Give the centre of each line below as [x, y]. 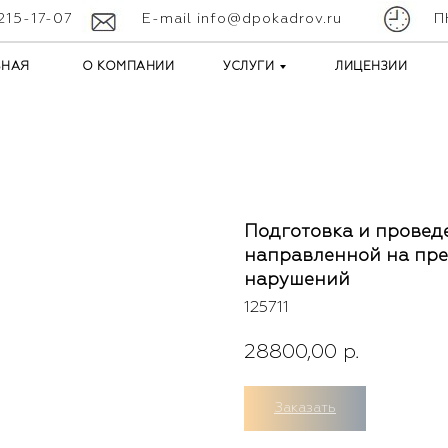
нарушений [297, 280]
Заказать [305, 408]
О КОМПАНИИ [128, 67]
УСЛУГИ [248, 67]
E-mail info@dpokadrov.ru [242, 19]
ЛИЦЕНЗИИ [371, 67]
